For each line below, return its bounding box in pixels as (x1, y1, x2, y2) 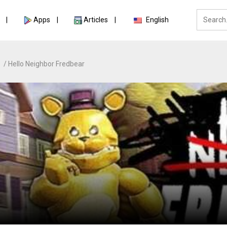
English (146, 16, 169, 24)
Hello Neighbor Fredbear (8, 60, 85, 68)
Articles (83, 16, 109, 24)
